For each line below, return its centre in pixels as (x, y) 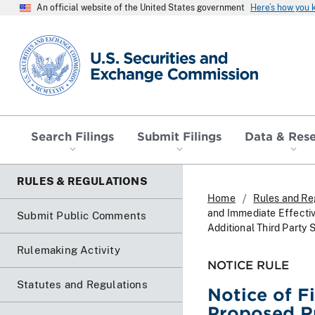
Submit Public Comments (82, 215)
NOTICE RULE (248, 264)
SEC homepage (59, 40)
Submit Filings (179, 135)
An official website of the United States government (141, 8)
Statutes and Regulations (82, 284)
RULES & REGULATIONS (82, 181)
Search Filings (73, 135)
